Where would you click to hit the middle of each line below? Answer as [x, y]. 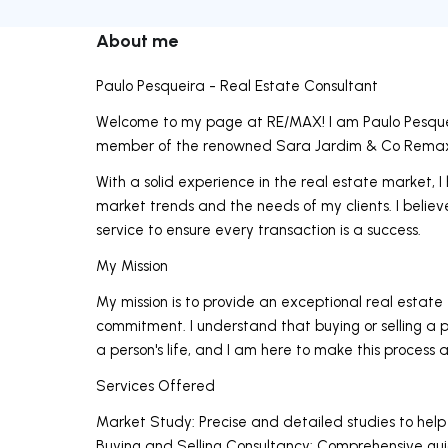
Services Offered [155, 385]
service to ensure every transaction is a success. [258, 229]
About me [137, 40]
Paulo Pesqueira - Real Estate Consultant [237, 85]
